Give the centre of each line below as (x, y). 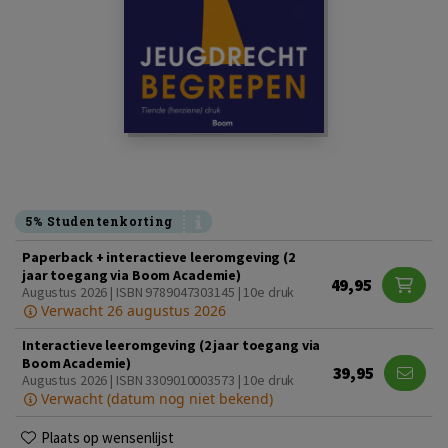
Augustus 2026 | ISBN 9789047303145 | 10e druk (158, 292)
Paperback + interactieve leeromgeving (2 (158, 257)
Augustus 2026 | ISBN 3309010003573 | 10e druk (158, 380)
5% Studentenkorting (99, 221)
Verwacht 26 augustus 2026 (131, 310)
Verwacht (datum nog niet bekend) (154, 398)
